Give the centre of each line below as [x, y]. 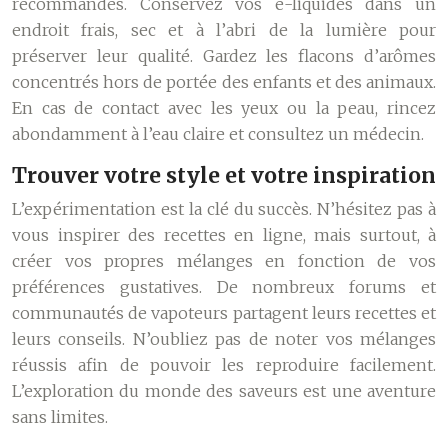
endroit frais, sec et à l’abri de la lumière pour [224, 30]
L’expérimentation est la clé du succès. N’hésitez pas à [224, 209]
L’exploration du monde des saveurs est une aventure [224, 391]
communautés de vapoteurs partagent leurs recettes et [224, 313]
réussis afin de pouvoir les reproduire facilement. [224, 365]
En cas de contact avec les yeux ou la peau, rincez [224, 108]
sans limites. [60, 417]
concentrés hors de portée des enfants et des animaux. [224, 82]
